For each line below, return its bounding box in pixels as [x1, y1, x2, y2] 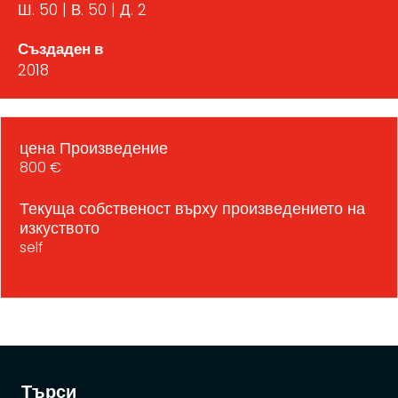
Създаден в [18, 37, 103, 60]
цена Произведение [20, 136, 168, 159]
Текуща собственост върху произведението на [20, 196, 365, 219]
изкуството [20, 216, 99, 239]
